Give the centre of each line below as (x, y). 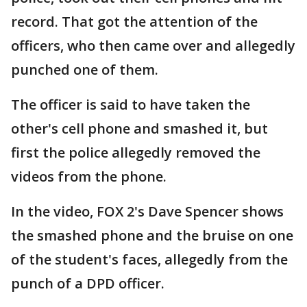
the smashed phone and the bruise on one (152, 235)
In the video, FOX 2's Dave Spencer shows (147, 211)
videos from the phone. (89, 176)
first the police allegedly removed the (136, 152)
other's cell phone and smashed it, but (139, 128)
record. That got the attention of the (134, 22)
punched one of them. (85, 70)
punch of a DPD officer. (88, 283)
